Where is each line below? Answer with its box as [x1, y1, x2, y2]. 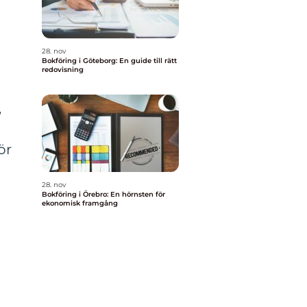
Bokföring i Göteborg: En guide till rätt [42, 56, 177, 65]
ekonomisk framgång [42, 199, 118, 208]
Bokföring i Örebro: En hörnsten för [42, 190, 165, 199]
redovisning [42, 65, 84, 74]
